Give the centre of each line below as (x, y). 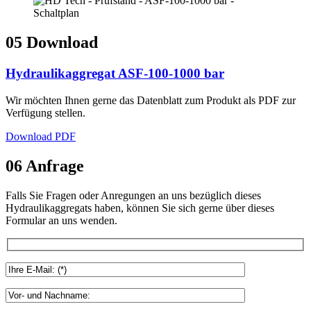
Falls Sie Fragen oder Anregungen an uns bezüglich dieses (133, 195)
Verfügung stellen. (45, 112)
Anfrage (55, 166)
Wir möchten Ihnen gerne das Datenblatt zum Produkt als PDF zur (151, 100)
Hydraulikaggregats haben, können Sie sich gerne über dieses (140, 208)
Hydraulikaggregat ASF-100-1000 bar (115, 73)
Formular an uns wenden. (61, 220)
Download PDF (41, 136)
